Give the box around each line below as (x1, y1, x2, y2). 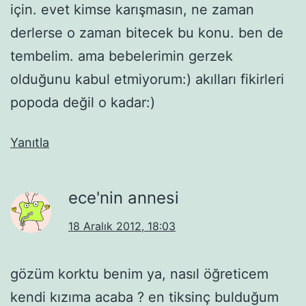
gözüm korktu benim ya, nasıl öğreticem (10, 265, 268, 282)
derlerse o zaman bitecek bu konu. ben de (10, 24, 283, 41)
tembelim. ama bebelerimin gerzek (10, 47, 233, 64)
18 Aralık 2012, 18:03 (68, 219, 176, 233)
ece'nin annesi (68, 187, 179, 208)
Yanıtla (10, 135, 49, 150)
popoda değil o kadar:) (10, 94, 155, 111)
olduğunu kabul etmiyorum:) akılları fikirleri (10, 70, 284, 87)
